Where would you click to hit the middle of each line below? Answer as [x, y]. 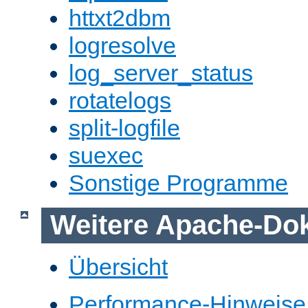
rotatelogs [120, 101]
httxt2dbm [120, 18]
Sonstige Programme [178, 183]
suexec [106, 156]
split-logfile [124, 128]
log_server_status [161, 73]
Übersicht [118, 266]
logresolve [122, 46]
